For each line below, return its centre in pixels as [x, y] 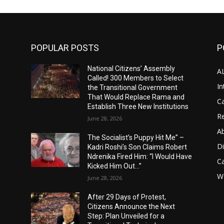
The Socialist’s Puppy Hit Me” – [136, 138]
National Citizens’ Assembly [131, 69]
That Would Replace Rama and [136, 97]
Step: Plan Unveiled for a [126, 216]
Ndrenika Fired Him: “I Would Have [140, 157]
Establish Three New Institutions [138, 107]
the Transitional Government [133, 88]
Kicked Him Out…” [115, 166]
